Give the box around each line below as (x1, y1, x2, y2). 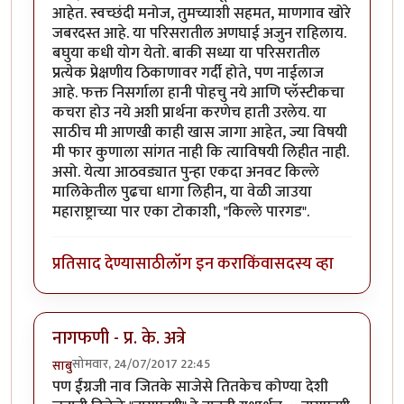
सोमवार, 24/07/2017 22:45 (72, 353, 210, 374)
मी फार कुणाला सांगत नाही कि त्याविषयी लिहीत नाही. (52, 139, 349, 165)
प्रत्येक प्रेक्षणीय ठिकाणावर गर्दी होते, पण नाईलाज (52, 60, 324, 86)
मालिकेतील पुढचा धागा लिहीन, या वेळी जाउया (52, 179, 312, 205)
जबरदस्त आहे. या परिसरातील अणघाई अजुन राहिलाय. (52, 20, 346, 46)
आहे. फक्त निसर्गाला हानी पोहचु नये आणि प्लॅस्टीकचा (52, 79, 344, 106)
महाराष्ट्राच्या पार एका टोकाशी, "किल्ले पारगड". (52, 198, 309, 225)
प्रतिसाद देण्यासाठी (52, 250, 166, 279)
